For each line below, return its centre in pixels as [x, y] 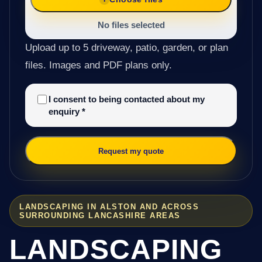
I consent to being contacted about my [126, 99]
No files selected [131, 25]
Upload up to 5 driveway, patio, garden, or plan [126, 48]
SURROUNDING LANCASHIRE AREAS [100, 215]
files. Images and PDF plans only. [98, 65]
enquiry [65, 112]
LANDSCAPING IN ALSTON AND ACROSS [109, 206]
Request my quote [131, 151]
